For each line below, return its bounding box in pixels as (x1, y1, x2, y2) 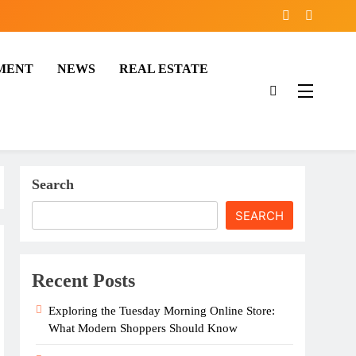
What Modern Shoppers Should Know (48, 322, 238, 335)
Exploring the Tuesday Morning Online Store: (48, 304, 276, 317)
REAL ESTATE (119, 62, 208, 75)
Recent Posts (32, 270, 136, 291)
